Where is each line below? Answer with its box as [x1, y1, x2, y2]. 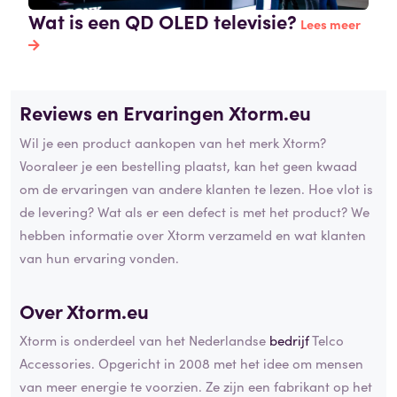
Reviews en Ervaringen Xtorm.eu [19, 98, 311, 127]
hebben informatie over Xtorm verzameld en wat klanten [19, 224, 366, 244]
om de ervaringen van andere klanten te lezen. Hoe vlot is [19, 178, 373, 198]
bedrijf [269, 331, 309, 350]
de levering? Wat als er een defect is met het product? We [19, 201, 370, 221]
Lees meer [300, 15, 361, 34]
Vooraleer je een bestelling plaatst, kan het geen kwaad [19, 155, 357, 175]
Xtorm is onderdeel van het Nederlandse [19, 331, 269, 350]
